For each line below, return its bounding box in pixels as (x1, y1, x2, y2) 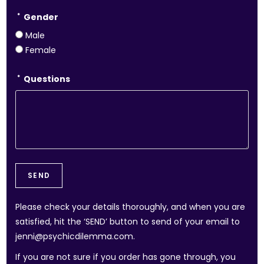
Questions (22, 73, 71, 85)
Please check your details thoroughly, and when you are (15, 201, 246, 213)
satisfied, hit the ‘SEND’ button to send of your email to (15, 216, 240, 227)
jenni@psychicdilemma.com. (15, 230, 136, 242)
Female (25, 44, 57, 56)
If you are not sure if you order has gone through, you (15, 251, 236, 263)
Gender (22, 11, 59, 23)
